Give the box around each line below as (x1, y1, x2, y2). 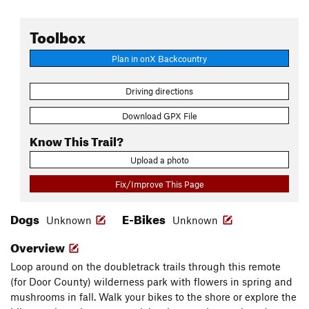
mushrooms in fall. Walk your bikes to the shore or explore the (10, 290, 297, 303)
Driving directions (126, 86, 193, 97)
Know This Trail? (30, 130, 123, 149)
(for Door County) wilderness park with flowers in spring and (10, 275, 292, 288)
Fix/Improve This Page (114, 178, 204, 190)
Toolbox (30, 23, 86, 47)
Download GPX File (121, 110, 197, 121)
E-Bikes (122, 208, 168, 228)
